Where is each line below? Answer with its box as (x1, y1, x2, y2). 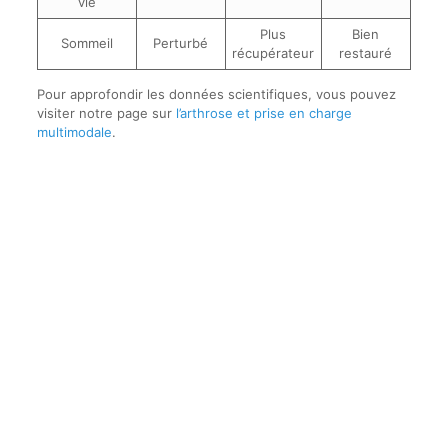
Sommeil (60, 35, 113, 51)
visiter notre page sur (36, 105, 176, 121)
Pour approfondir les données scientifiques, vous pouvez (36, 86, 396, 102)
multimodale (36, 124, 112, 140)
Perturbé (153, 35, 209, 51)
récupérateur (232, 45, 315, 61)
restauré (339, 45, 393, 61)
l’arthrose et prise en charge (175, 105, 352, 121)
